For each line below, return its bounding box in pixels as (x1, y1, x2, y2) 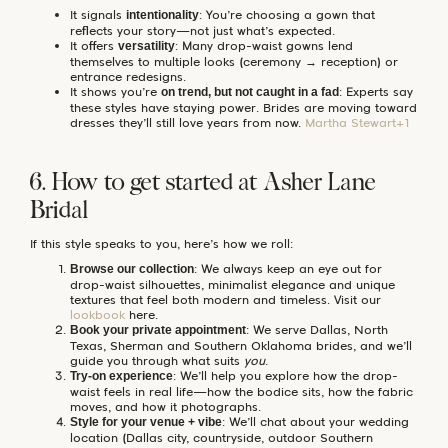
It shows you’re (70, 83, 161, 99)
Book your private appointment (70, 322, 246, 337)
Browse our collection (70, 261, 194, 276)
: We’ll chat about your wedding (222, 413, 409, 429)
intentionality (126, 7, 199, 22)
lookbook (70, 306, 125, 322)
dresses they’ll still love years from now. (70, 114, 305, 130)
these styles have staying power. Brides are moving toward (70, 99, 417, 115)
